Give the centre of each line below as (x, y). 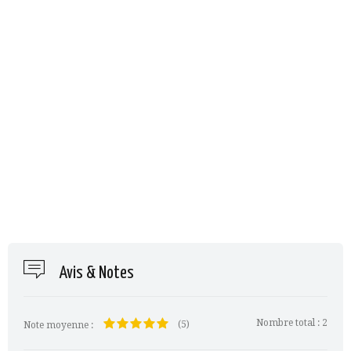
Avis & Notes (95, 274)
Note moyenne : (60, 325)
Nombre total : (289, 323)
